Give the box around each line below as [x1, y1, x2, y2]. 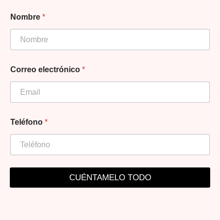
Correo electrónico [10, 65, 82, 74]
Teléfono [10, 118, 45, 126]
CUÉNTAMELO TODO [69, 173, 151, 182]
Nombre [10, 13, 42, 21]
